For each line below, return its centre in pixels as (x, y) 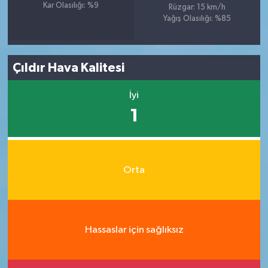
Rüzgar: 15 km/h (197, 7)
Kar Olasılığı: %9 (71, 6)
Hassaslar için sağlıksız (134, 230)
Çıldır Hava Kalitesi (69, 68)
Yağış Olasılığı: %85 (197, 19)
